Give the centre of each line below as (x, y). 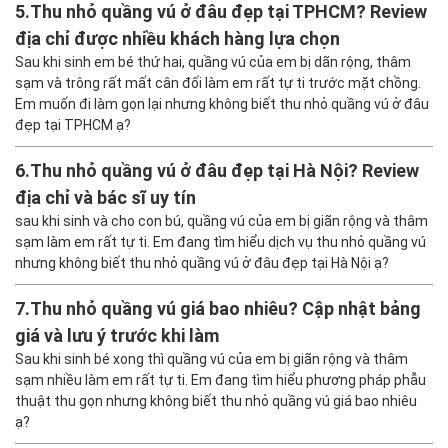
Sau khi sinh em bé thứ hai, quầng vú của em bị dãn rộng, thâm (213, 61)
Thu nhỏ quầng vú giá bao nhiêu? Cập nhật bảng (225, 308)
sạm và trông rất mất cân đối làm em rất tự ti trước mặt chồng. (218, 82)
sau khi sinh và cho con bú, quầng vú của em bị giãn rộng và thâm (221, 220)
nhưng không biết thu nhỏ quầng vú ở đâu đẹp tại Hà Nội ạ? (202, 262)
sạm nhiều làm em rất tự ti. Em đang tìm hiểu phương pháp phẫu (220, 379)
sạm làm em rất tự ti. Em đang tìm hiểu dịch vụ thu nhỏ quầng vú (220, 241)
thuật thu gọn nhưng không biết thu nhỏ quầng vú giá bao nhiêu (216, 400)
